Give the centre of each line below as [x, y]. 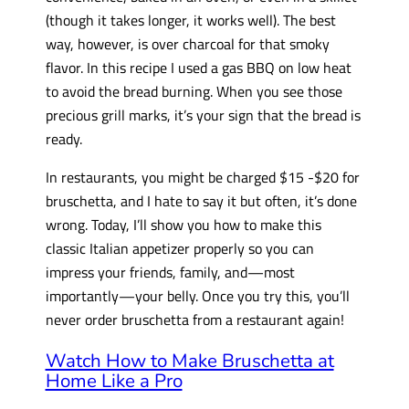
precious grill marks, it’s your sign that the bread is [203, 114]
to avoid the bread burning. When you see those [194, 90]
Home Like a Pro [114, 380]
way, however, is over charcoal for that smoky [187, 43]
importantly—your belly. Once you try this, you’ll [197, 296]
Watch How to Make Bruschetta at [189, 360]
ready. [63, 138]
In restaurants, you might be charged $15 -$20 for [202, 177]
